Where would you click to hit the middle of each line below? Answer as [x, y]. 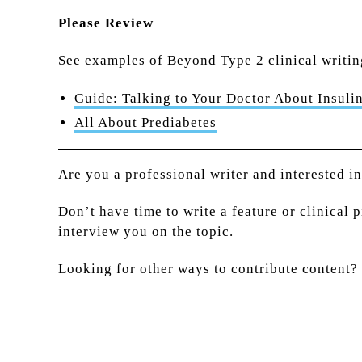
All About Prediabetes [145, 122]
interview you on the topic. [146, 232]
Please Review [106, 23]
